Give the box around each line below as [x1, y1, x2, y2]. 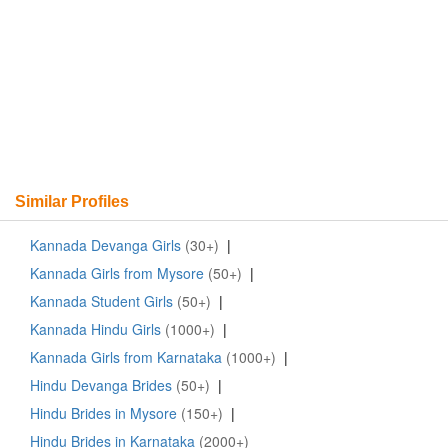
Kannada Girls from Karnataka [30, 347, 222, 368]
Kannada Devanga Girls [30, 235, 181, 256]
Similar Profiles [15, 193, 129, 211]
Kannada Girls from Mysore [30, 263, 204, 284]
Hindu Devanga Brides [30, 375, 172, 396]
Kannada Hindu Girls [30, 319, 161, 340]
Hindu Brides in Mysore [30, 403, 177, 424]
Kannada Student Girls [30, 291, 173, 312]
